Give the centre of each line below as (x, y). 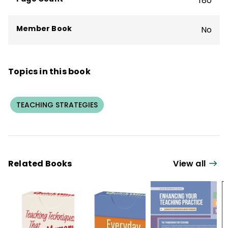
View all (189, 164)
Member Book (44, 28)
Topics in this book (49, 71)
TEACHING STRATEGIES (57, 105)
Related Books (40, 164)
